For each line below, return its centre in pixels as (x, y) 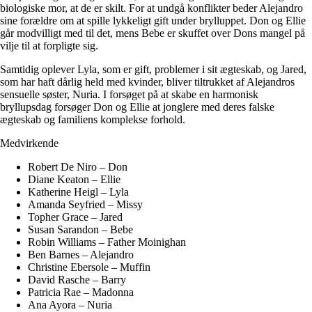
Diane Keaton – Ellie (74, 179)
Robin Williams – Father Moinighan (107, 242)
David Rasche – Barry (77, 279)
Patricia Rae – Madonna (81, 292)
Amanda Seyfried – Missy (85, 204)
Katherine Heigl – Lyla (78, 192)
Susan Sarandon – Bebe (80, 229)
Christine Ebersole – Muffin (89, 267)
